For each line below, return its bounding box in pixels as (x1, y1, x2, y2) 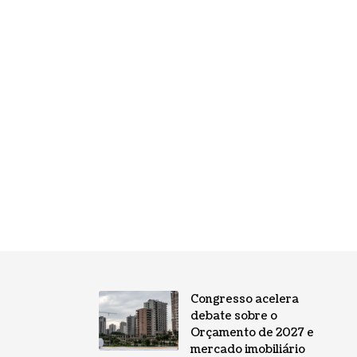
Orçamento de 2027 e (190, 325, 314, 341)
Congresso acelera (190, 292, 299, 308)
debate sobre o (190, 308, 277, 324)
